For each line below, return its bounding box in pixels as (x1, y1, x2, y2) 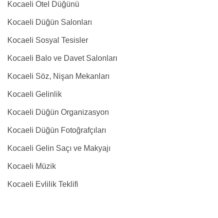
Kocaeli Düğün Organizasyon (7, 108, 109, 116)
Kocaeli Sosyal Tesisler (7, 36, 88, 44)
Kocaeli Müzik (7, 162, 56, 170)
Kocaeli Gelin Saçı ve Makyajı (7, 144, 110, 152)
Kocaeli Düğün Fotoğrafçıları (7, 126, 106, 134)
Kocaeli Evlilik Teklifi (7, 180, 78, 188)
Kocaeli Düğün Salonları (7, 18, 92, 26)
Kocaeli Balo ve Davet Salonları (7, 54, 117, 62)
